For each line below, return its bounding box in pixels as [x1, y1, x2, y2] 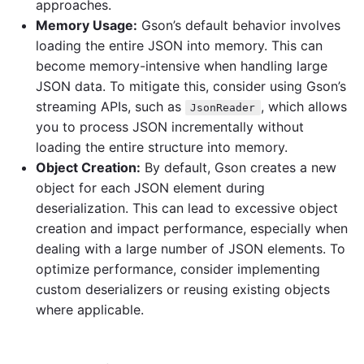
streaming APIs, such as [36, 98, 185, 115]
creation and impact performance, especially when [36, 220, 348, 236]
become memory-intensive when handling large [36, 58, 327, 74]
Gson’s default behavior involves [137, 17, 340, 33]
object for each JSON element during [36, 180, 265, 196]
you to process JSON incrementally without [36, 119, 304, 135]
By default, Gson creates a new [141, 159, 336, 175]
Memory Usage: [36, 17, 137, 33]
